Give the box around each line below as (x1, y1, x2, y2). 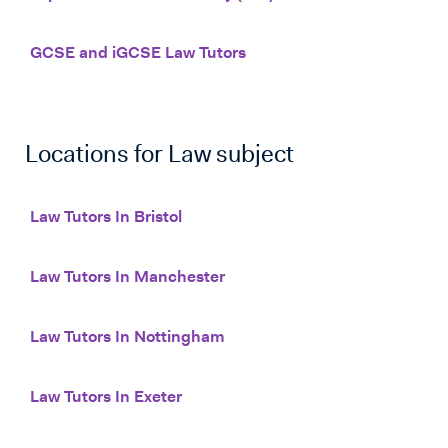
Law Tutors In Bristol (30, 210, 182, 227)
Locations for (25, 144, 168, 169)
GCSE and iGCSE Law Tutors (30, 46, 246, 63)
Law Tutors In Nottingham (30, 330, 225, 347)
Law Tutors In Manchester (30, 270, 225, 287)
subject (211, 144, 294, 169)
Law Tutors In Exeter (30, 390, 182, 407)
